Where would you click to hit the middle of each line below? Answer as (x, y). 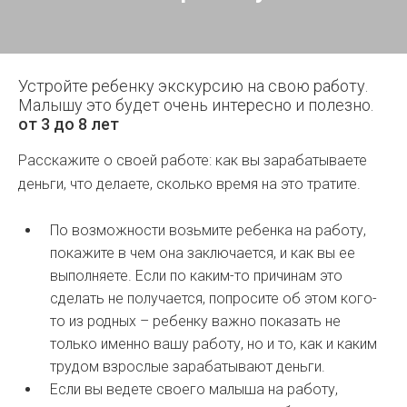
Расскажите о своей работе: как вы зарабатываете (193, 160)
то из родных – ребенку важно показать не (195, 321)
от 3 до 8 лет (69, 124)
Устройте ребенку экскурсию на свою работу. (193, 86)
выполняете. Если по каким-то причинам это (196, 276)
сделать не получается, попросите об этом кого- (213, 298)
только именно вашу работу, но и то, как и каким (213, 344)
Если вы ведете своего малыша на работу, (194, 389)
